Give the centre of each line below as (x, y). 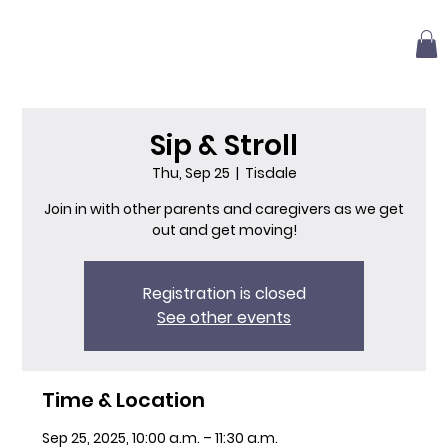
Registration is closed (224, 293)
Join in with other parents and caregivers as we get (224, 209)
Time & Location (124, 400)
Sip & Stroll (224, 145)
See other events (224, 317)
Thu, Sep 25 (190, 173)
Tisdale (270, 173)
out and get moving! (224, 230)
